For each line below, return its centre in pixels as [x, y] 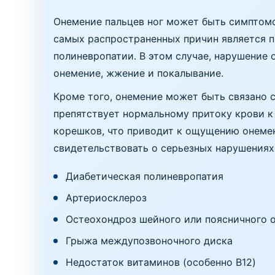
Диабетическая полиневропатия [145, 176]
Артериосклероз [107, 198]
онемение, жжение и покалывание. [139, 73]
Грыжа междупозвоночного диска [149, 241]
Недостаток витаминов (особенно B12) [161, 262]
